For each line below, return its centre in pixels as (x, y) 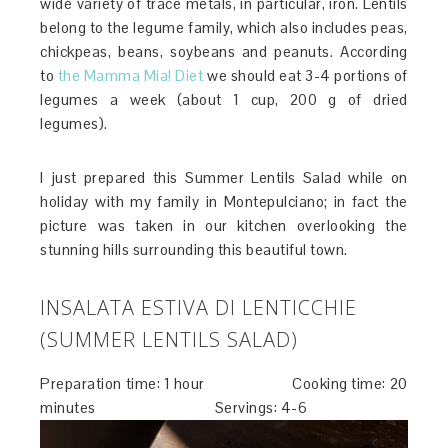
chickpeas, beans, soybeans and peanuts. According (224, 52)
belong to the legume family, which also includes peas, (224, 28)
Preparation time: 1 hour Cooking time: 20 (224, 384)
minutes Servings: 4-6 (174, 408)
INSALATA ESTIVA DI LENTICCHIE (199, 308)
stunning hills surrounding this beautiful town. (194, 250)
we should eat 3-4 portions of (305, 76)
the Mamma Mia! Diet (130, 76)
